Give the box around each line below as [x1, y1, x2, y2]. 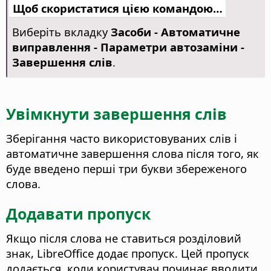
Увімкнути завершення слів [6, 103, 227, 124]
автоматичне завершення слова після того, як [6, 145, 259, 161]
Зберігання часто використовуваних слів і [6, 130, 237, 146]
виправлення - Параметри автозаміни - [11, 39, 244, 55]
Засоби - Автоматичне [110, 24, 240, 40]
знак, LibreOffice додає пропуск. [6, 245, 178, 261]
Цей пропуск [178, 245, 249, 261]
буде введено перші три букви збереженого [6, 160, 247, 176]
